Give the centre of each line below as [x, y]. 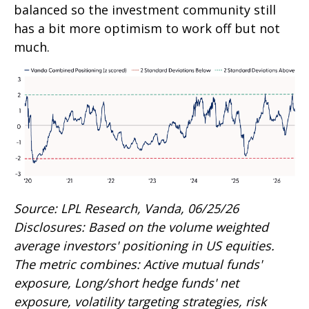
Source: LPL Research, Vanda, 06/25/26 [126, 208]
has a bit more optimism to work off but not [147, 29]
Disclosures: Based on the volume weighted [141, 227]
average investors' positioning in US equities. [144, 245]
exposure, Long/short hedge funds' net [126, 282]
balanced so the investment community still [145, 10]
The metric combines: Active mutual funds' [138, 264]
